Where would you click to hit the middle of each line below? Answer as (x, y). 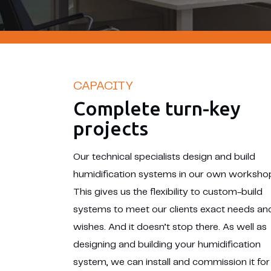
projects (110, 128)
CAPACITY (103, 86)
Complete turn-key (157, 108)
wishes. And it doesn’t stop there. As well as (170, 227)
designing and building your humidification (167, 245)
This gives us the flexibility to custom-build (168, 192)
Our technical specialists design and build (164, 157)
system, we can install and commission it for (171, 262)
